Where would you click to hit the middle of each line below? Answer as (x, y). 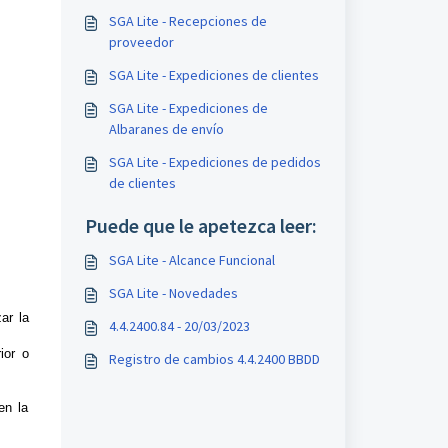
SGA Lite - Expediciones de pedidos (214, 162)
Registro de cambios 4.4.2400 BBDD (214, 359)
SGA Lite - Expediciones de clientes (213, 75)
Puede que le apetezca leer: (200, 225)
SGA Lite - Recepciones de (187, 21)
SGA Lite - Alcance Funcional (191, 260)
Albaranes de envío (166, 129)
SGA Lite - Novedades (173, 293)
